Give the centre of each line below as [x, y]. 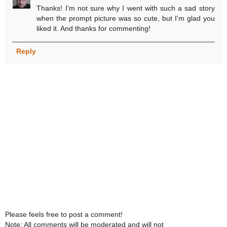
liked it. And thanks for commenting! [94, 29]
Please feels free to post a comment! [64, 215]
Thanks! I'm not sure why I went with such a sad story [126, 8]
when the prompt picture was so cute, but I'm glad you [126, 18]
